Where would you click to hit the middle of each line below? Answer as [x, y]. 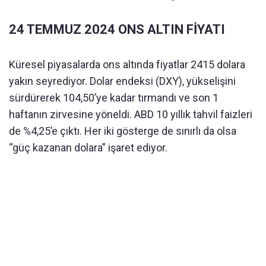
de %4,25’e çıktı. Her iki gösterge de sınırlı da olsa [123, 131]
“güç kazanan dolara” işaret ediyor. [88, 148]
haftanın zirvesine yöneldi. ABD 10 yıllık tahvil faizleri [131, 115]
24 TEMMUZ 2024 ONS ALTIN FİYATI [117, 30]
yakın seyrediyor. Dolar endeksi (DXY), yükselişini [122, 81]
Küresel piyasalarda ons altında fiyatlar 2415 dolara [127, 65]
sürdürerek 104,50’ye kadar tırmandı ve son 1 [114, 98]
